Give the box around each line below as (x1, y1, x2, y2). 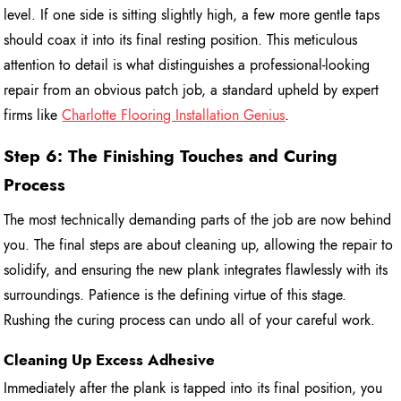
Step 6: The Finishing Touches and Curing (4, 143, 338, 168)
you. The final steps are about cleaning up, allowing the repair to (4, 234, 394, 255)
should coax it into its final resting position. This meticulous (4, 29, 358, 50)
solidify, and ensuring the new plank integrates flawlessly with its (4, 259, 388, 280)
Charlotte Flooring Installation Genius (62, 104, 286, 125)
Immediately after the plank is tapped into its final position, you (4, 377, 383, 398)
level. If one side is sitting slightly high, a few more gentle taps (4, 4, 380, 25)
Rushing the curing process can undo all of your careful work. (4, 309, 376, 330)
